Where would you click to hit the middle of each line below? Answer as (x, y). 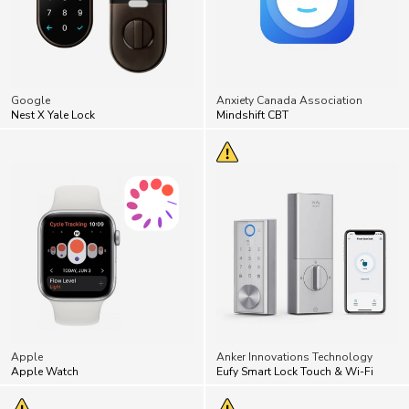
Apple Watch (45, 332)
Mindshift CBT (252, 75)
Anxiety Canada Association (289, 61)
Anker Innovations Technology (294, 317)
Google (31, 61)
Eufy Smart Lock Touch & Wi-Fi (295, 332)
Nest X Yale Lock (53, 75)
